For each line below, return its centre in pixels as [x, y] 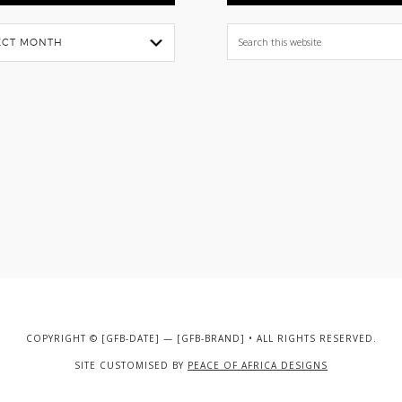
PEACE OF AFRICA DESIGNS [258, 365]
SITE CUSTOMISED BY [131, 365]
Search [249, 34]
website [253, 81]
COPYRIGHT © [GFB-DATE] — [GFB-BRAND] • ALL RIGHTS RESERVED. [201, 338]
